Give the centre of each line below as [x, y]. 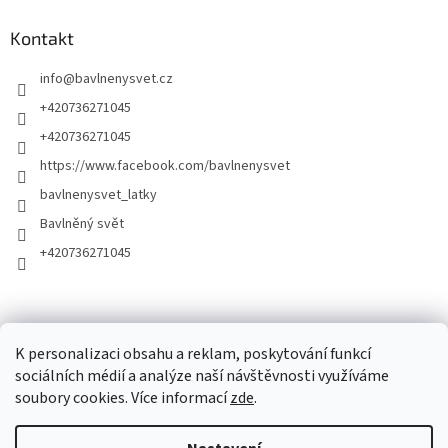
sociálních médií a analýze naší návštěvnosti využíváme [202, 376]
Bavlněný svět [82, 224]
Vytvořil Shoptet [243, 416]
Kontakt [42, 38]
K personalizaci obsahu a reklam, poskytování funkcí [193, 354]
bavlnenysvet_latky [98, 195]
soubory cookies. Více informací [122, 398]
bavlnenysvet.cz [124, 79]
